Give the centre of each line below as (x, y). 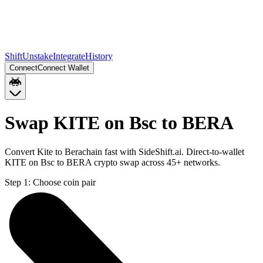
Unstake (38, 56)
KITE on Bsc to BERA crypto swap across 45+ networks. (112, 162)
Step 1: (18, 182)
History (99, 56)
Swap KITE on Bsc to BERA (119, 123)
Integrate (69, 56)
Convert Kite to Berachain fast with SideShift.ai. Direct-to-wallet (124, 151)
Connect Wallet (63, 68)
